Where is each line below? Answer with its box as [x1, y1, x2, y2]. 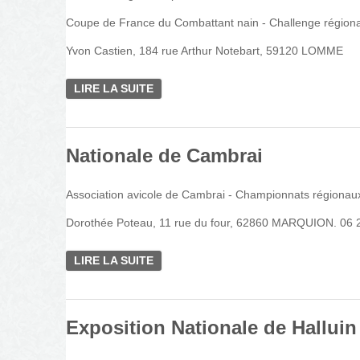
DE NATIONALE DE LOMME [153, 82, 301, 95]
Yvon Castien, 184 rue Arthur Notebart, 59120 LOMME [66, 44, 343, 57]
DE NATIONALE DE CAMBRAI [153, 254, 312, 267]
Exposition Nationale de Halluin [66, 317, 357, 338]
